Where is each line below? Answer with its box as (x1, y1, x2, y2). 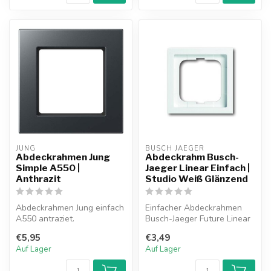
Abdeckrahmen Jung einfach (16, 201, 124, 214)
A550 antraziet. (16, 212, 74, 224)
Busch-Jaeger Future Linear (145, 212, 250, 224)
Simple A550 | (16, 162, 80, 174)
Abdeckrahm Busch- (145, 151, 239, 163)
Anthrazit (16, 172, 61, 184)
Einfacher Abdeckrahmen (145, 201, 242, 214)
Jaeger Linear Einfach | (145, 162, 250, 174)
